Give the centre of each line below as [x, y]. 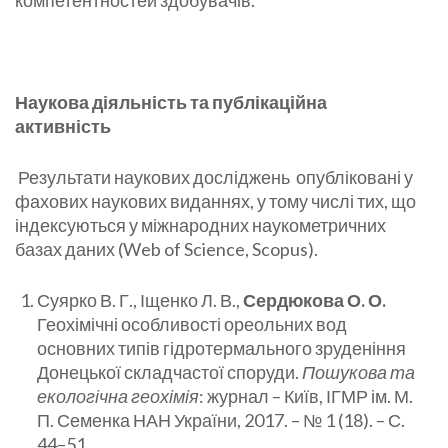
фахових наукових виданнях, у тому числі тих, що [215, 201]
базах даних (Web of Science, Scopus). [166, 249]
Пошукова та [358, 372]
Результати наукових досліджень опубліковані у [215, 177]
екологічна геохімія [118, 396]
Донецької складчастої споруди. [169, 372]
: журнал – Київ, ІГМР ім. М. [306, 396]
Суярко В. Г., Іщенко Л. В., [140, 300]
